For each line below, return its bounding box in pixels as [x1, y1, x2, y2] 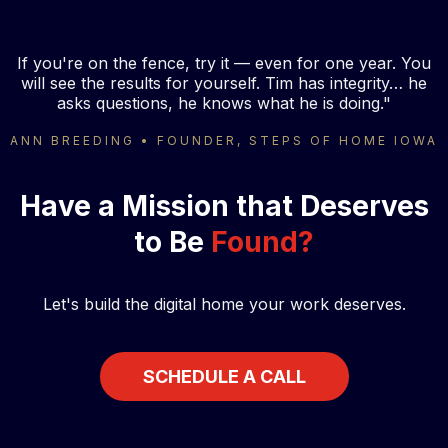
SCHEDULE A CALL [142, 366, 306, 388]
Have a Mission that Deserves [19, 189, 429, 224]
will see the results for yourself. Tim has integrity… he [21, 73, 427, 94]
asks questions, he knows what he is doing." [57, 93, 391, 114]
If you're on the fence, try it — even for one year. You [17, 53, 431, 74]
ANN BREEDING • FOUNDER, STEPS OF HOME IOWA [10, 133, 438, 149]
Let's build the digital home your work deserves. [42, 294, 406, 315]
